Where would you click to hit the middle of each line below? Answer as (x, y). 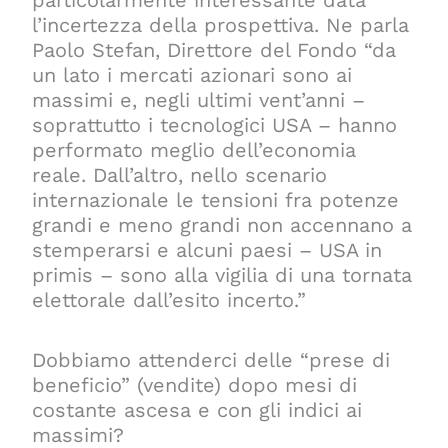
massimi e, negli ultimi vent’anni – (199, 99)
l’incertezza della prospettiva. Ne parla (221, 24)
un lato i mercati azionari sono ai (192, 74)
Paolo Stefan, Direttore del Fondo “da (214, 49)
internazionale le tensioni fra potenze (216, 199)
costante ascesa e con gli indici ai (197, 409)
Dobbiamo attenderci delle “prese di (211, 359)
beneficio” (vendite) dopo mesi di (195, 384)
